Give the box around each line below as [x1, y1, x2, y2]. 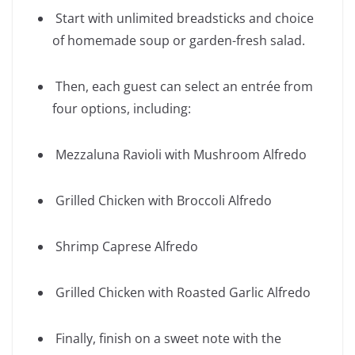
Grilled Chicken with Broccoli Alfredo [52, 192, 272, 210]
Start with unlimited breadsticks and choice [52, 10, 314, 28]
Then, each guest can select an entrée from [52, 78, 313, 96]
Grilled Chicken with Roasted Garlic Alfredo [52, 284, 311, 302]
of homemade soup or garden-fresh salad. [52, 32, 305, 50]
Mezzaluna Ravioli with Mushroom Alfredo [52, 146, 307, 164]
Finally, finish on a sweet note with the [52, 330, 281, 348]
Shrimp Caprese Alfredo [52, 238, 198, 256]
